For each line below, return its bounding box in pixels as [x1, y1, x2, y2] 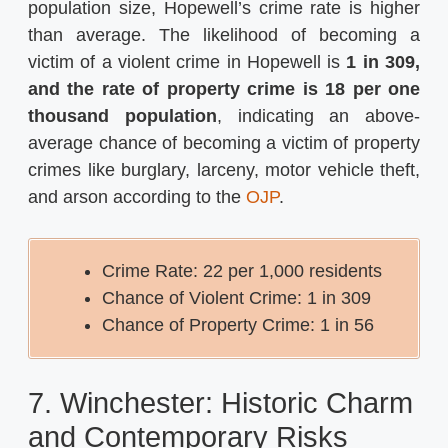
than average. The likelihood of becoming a [28, 24, 420, 45]
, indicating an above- [216, 105, 420, 126]
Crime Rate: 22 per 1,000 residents [102, 260, 382, 281]
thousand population [28, 105, 217, 126]
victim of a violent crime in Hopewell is [28, 51, 347, 72]
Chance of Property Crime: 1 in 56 [102, 314, 374, 335]
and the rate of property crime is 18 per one [28, 78, 420, 99]
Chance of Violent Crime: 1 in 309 [102, 287, 371, 308]
